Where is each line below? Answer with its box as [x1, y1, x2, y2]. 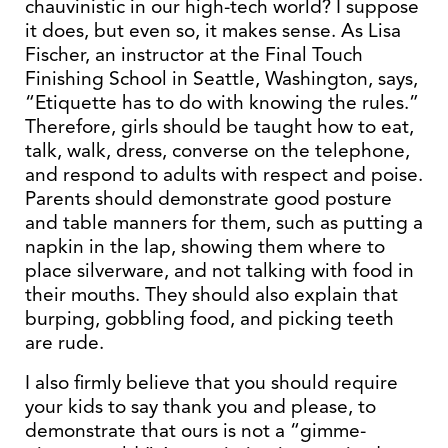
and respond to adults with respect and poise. [25, 162, 423, 187]
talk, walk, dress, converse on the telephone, [25, 138, 410, 163]
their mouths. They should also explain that [25, 282, 398, 307]
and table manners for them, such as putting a [25, 210, 423, 235]
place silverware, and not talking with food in [25, 258, 414, 283]
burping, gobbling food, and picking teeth [25, 306, 394, 331]
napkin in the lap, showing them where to [25, 234, 385, 259]
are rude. [25, 330, 104, 355]
